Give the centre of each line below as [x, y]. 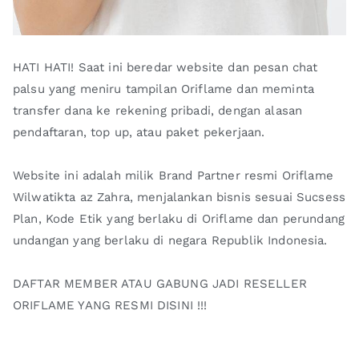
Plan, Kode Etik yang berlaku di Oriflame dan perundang [179, 218]
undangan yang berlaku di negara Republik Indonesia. [170, 240]
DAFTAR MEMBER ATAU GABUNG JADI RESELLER [160, 283]
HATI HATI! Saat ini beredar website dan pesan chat [165, 67]
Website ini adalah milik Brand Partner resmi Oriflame [173, 175]
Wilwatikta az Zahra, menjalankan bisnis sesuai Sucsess [179, 197]
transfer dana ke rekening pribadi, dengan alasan [158, 110]
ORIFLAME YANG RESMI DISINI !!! [110, 305]
